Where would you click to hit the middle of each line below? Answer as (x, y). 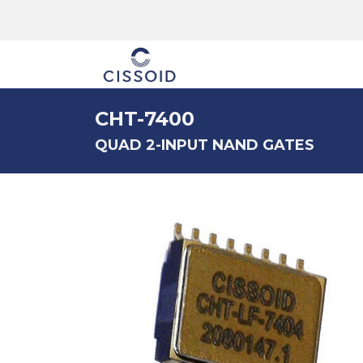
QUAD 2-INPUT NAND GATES (205, 145)
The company (274, 64)
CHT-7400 (145, 119)
